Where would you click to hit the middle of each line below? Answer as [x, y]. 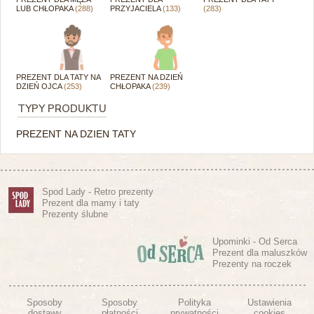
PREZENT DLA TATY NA [58, 77]
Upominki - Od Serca [255, 241]
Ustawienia [269, 302]
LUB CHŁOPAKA [46, 8]
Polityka [194, 302]
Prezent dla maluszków [260, 252]
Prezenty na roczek [252, 264]
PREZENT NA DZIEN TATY [76, 134]
